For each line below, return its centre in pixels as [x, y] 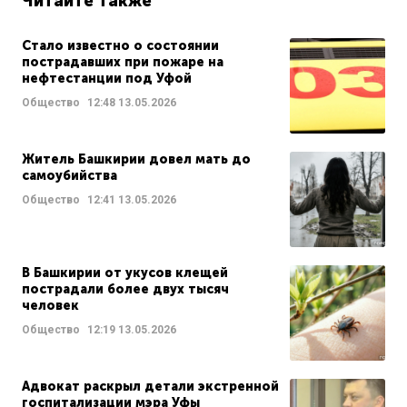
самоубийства [69, 175]
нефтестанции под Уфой [107, 78]
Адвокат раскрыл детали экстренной [150, 386]
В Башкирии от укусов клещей [125, 273]
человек [50, 305]
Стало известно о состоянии [120, 45]
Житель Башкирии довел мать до [136, 159]
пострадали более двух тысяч [125, 289]
